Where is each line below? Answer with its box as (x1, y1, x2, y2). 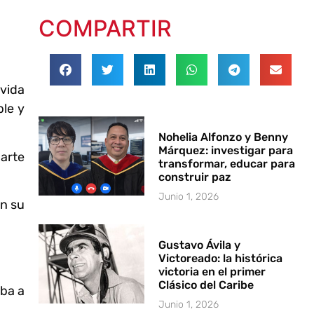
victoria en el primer (158, 264, 266, 278)
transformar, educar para (158, 156, 296, 170)
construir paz (158, 170, 232, 184)
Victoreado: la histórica (158, 251, 283, 265)
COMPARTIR (38, 14, 172, 42)
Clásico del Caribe (158, 278, 254, 292)
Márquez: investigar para (158, 143, 294, 157)
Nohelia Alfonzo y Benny (158, 130, 289, 144)
